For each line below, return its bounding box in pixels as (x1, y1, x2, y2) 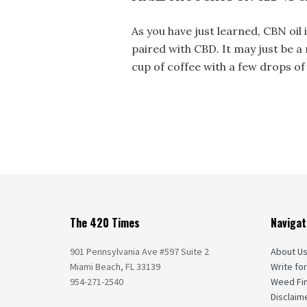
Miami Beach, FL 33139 (70, 260, 160, 273)
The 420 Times (70, 214, 140, 231)
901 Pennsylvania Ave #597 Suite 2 (70, 245, 209, 258)
